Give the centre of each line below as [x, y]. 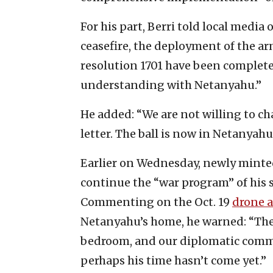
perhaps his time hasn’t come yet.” [173, 260]
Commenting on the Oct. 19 [156, 202]
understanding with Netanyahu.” [171, 85]
